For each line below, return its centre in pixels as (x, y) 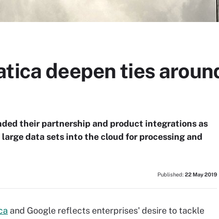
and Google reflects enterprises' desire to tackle (106, 210)
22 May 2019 (201, 175)
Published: (171, 175)
